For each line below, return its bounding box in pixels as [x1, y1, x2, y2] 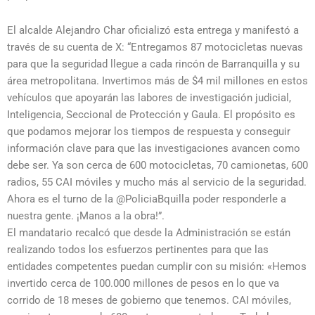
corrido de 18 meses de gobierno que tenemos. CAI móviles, [7, 293, 291, 307]
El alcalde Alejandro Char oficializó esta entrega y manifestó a [7, 23, 299, 37]
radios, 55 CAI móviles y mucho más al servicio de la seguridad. [7, 175, 307, 188]
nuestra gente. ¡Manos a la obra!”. [7, 209, 165, 222]
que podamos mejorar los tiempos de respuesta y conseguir [7, 124, 290, 138]
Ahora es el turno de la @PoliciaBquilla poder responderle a [7, 192, 286, 205]
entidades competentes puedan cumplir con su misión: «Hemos [7, 259, 307, 273]
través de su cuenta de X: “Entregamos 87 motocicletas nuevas [7, 40, 303, 53]
